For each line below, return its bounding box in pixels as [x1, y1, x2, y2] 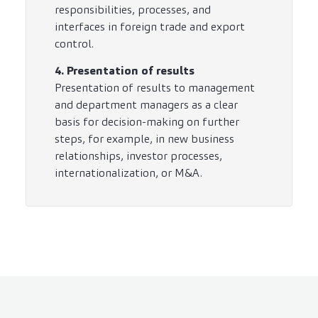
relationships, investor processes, [55, 148, 222, 163]
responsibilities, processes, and [55, 1, 211, 17]
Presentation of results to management [55, 79, 255, 95]
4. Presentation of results [55, 62, 194, 78]
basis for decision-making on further [55, 114, 239, 129]
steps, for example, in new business [55, 131, 234, 146]
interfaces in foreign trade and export [55, 18, 245, 34]
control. [55, 35, 94, 51]
